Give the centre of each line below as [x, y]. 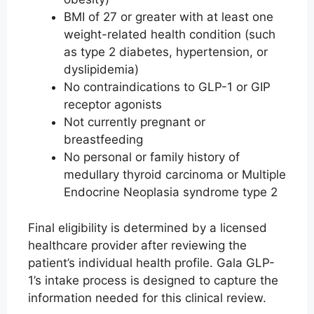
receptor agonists [113, 105]
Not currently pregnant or [135, 122]
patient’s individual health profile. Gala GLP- [151, 262]
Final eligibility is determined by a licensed [148, 227]
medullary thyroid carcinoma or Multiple [175, 175]
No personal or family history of [152, 157]
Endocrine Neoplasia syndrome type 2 [171, 192]
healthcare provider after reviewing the [137, 245]
